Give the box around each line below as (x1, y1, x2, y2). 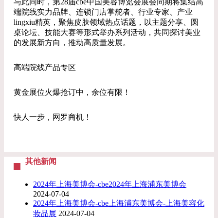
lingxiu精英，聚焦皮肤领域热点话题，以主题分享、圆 (14, 18, 199, 26)
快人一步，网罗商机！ (14, 113, 91, 121)
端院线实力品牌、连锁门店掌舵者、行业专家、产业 (14, 8, 193, 16)
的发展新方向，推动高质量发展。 (14, 38, 130, 47)
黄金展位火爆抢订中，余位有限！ (14, 88, 130, 96)
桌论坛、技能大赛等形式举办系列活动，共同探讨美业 (14, 28, 200, 36)
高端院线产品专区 (14, 63, 76, 72)
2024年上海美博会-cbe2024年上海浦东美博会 (33, 180, 186, 188)
